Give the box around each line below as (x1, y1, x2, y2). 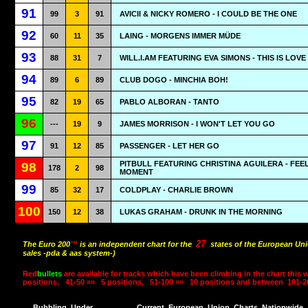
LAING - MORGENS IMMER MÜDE (120, 32, 241, 40)
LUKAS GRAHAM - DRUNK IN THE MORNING (120, 208, 283, 216)
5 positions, (101, 278, 144, 286)
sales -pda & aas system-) (23, 249, 115, 257)
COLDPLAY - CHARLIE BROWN (120, 186, 233, 194)
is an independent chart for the (78, 240, 192, 248)
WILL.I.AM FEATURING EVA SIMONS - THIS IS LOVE (120, 54, 306, 62)
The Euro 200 (23, 240, 70, 248)
